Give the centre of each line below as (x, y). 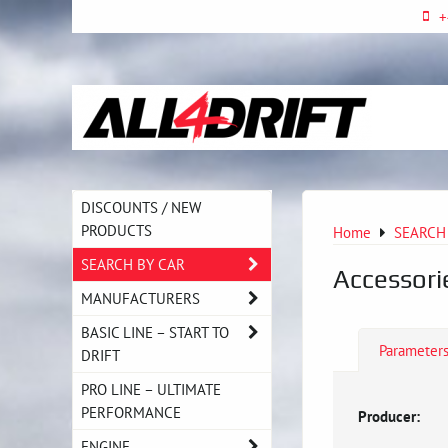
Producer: (389, 415)
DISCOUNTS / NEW (141, 207)
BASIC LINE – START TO (155, 332)
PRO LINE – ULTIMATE (151, 389)
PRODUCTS (116, 230)
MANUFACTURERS (140, 298)
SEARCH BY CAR (133, 264)
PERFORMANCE (131, 412)
